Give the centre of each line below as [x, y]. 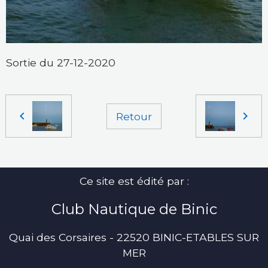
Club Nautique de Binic [134, 209]
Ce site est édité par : [134, 181]
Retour [134, 116]
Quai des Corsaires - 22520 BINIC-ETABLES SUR [134, 237]
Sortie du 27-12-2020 [61, 63]
